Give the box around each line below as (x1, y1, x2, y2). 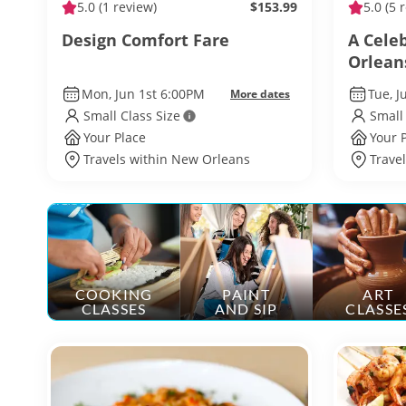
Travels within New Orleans (83, 150, 250, 168)
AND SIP (214, 300, 278, 317)
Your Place (83, 129, 146, 146)
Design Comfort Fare (62, 29, 229, 51)
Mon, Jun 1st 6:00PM (81, 85, 205, 102)
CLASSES (81, 300, 147, 317)
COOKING (74, 285, 153, 303)
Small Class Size (83, 107, 180, 124)
